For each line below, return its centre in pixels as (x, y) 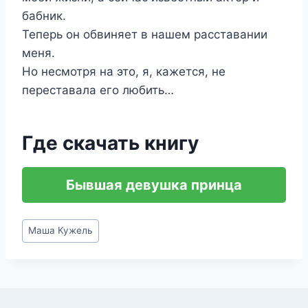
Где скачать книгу (110, 143)
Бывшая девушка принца (154, 185)
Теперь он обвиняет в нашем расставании (145, 34)
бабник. (44, 16)
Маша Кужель (61, 231)
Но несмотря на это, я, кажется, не (124, 71)
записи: (43, 242)
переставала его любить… (98, 90)
